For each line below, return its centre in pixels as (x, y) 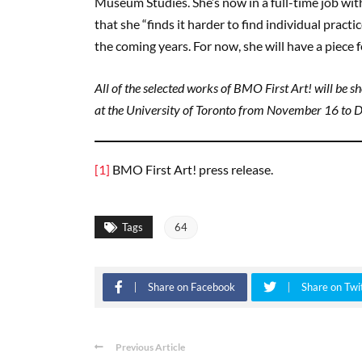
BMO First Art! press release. (192, 169)
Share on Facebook (192, 286)
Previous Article (150, 347)
